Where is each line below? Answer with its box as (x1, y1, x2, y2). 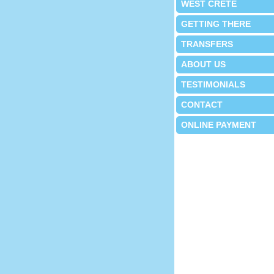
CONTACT (180, 100, 223, 109)
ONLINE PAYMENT (180, 120, 256, 130)
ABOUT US (180, 59, 226, 69)
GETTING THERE (180, 19, 251, 29)
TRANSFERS (180, 39, 233, 49)
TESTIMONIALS (180, 80, 245, 89)
